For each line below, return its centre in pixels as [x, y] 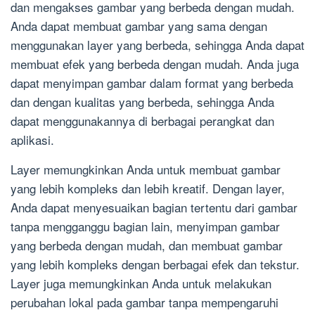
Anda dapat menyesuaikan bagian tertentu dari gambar [154, 207]
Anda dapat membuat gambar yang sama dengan [139, 26]
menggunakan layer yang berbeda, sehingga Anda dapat [157, 45]
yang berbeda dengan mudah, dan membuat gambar [147, 245]
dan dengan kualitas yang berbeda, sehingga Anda [142, 102]
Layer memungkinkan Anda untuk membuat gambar [146, 169]
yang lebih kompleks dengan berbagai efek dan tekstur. [155, 264]
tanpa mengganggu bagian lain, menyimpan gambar [145, 226]
